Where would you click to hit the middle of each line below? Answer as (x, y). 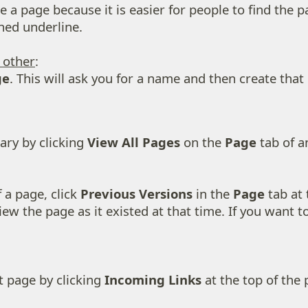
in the (213, 194)
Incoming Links (153, 280)
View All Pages (134, 142)
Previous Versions (136, 194)
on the (202, 142)
